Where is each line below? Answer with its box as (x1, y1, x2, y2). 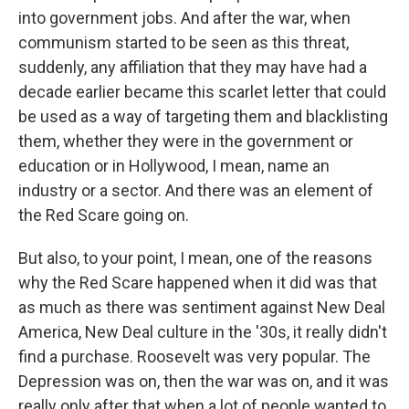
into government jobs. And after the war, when (18, 8, 351, 27)
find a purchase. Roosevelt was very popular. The (18, 347, 371, 366)
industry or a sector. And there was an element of (18, 181, 373, 200)
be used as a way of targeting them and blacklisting (18, 107, 388, 126)
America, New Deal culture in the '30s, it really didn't (18, 322, 387, 341)
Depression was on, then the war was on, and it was (18, 372, 389, 391)
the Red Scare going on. (18, 205, 189, 225)
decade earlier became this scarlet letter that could (18, 82, 386, 101)
